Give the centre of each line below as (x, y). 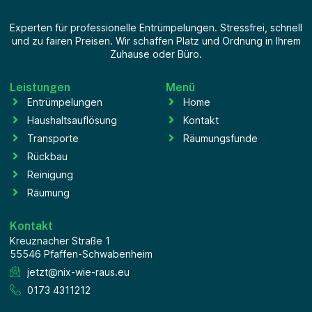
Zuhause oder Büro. (156, 54)
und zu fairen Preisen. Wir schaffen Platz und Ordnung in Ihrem (156, 40)
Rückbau (47, 156)
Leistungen (40, 87)
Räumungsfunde (220, 138)
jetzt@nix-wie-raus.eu (78, 272)
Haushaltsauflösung (72, 120)
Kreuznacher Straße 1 (60, 240)
